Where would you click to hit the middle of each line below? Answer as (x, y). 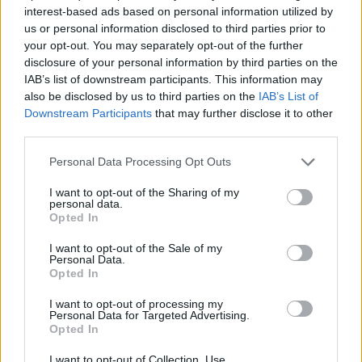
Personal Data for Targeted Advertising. (149, 315)
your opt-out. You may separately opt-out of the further (164, 45)
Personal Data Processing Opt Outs (140, 162)
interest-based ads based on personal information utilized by (179, 11)
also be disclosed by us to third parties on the (141, 96)
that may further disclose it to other (242, 113)
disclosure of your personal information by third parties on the (181, 62)
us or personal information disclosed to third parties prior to (175, 28)
